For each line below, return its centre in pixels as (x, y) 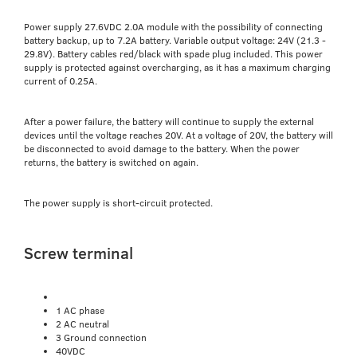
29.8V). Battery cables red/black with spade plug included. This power (173, 53)
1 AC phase (80, 310)
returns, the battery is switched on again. (111, 161)
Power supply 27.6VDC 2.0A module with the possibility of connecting (173, 26)
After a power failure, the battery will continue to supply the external (169, 121)
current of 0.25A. (61, 80)
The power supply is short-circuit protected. (118, 202)
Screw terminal (78, 253)
